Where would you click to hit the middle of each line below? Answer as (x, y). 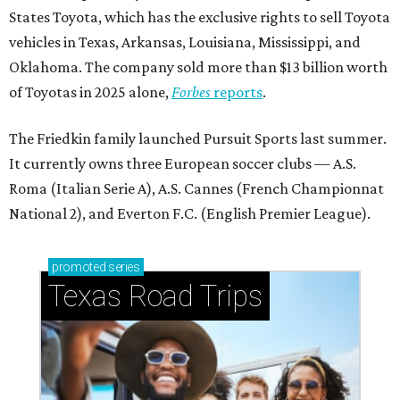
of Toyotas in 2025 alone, (90, 92)
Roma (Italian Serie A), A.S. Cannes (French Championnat (196, 188)
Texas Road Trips (155, 296)
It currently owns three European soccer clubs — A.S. (183, 163)
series (123, 267)
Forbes (192, 92)
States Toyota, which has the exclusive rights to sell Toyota (200, 17)
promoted (79, 267)
